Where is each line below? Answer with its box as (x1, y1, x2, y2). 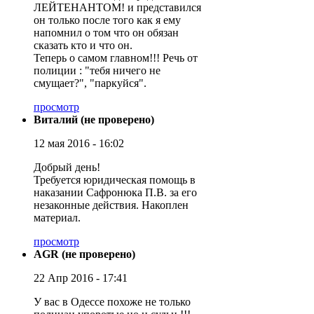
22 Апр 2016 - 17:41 (34, 271, 128, 284)
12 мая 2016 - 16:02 (34, 137, 124, 149)
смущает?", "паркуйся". (34, 76, 146, 89)
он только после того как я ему (34, 13, 181, 26)
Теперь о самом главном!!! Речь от (34, 51, 198, 64)
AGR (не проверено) (34, 247, 135, 260)
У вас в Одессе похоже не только (34, 295, 191, 308)
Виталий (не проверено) (34, 113, 154, 125)
